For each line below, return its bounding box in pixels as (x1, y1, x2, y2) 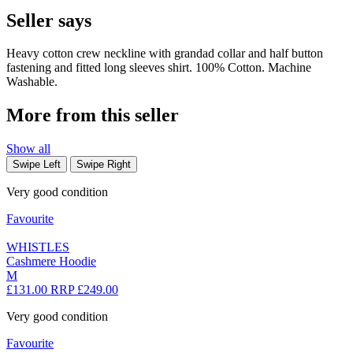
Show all (6, 142, 50, 156)
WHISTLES (6, 240, 69, 255)
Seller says (6, 9, 91, 31)
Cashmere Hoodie (6, 255, 96, 269)
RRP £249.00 (50, 283, 118, 297)
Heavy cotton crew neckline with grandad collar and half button (6, 46, 323, 61)
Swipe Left (13, 158, 61, 171)
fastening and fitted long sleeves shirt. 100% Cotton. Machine (6, 61, 311, 75)
